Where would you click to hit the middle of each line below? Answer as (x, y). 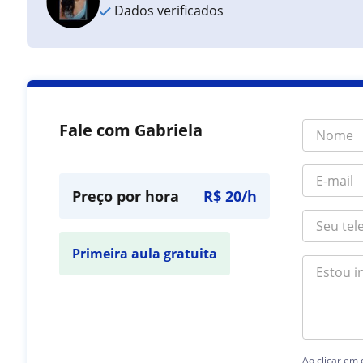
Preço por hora (126, 196)
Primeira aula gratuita (145, 254)
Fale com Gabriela (131, 130)
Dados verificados (168, 11)
